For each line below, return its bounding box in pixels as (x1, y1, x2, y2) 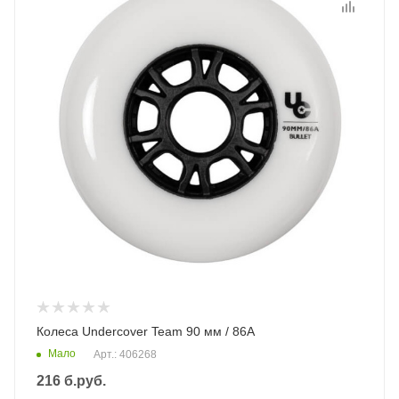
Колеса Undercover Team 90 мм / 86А (37, 324, 255, 338)
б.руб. (61, 373, 106, 388)
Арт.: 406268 (94, 348, 157, 362)
